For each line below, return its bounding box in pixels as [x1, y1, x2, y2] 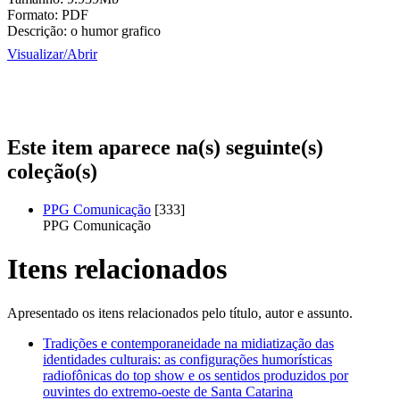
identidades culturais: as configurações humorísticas [43, 351, 332, 367]
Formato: [7, 7, 58, 22]
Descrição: [7, 23, 67, 38]
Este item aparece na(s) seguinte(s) [7, 135, 323, 159]
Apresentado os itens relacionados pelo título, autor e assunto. [7, 304, 353, 321]
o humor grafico [71, 23, 161, 38]
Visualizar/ [7, 46, 67, 62]
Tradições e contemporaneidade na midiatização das [43, 335, 334, 351]
